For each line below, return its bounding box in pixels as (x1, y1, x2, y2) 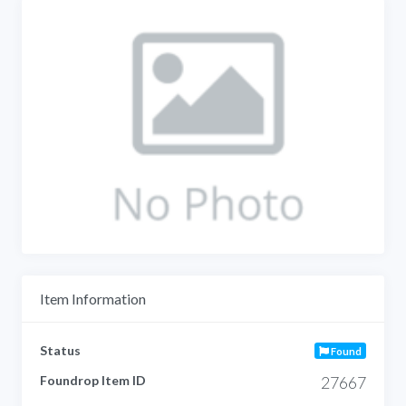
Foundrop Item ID (40, 372, 146, 388)
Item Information (40, 289, 146, 307)
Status (40, 342, 81, 358)
